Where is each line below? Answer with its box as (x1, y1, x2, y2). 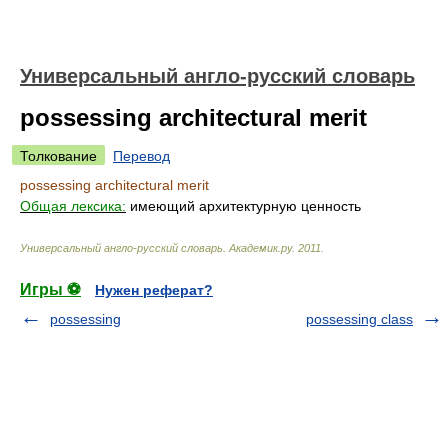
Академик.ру (229, 242, 292, 254)
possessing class (306, 311, 413, 327)
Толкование (20, 148, 97, 164)
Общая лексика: (20, 198, 126, 214)
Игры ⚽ (20, 281, 81, 298)
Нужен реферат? (95, 282, 213, 298)
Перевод (113, 148, 170, 164)
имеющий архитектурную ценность (126, 198, 361, 214)
